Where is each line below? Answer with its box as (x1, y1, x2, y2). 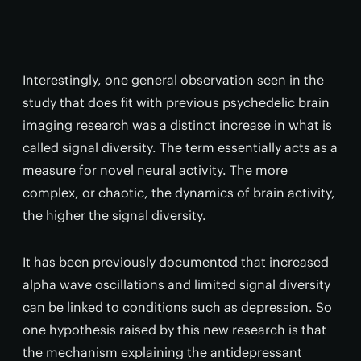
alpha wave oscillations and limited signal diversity (23, 276, 330, 293)
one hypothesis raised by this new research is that (23, 321, 326, 338)
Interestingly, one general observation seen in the (23, 71, 324, 88)
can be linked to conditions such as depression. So (23, 298, 332, 315)
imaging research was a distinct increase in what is (23, 116, 332, 133)
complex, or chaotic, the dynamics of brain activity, (23, 184, 335, 201)
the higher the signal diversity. (23, 206, 206, 223)
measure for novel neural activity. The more (23, 161, 288, 178)
